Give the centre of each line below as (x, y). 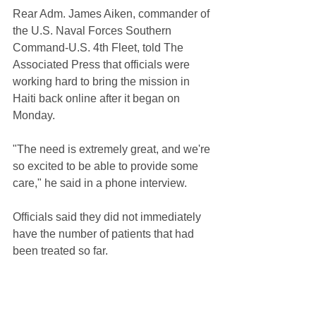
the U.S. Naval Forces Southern (93, 31)
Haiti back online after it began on (98, 99)
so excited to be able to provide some (107, 166)
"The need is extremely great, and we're (113, 150)
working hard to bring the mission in (103, 82)
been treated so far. (60, 251)
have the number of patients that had (105, 234)
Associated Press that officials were (103, 65)
